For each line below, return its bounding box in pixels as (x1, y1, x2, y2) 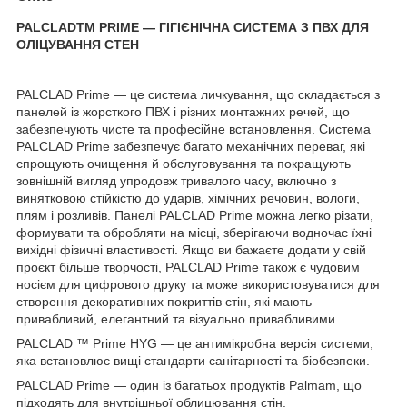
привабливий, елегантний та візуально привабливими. (16, 312, 339, 327)
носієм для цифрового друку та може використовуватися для (16, 277, 380, 293)
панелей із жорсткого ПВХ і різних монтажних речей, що (16, 104, 350, 120)
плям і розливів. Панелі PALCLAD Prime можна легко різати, (16, 208, 373, 223)
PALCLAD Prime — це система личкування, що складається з (16, 87, 380, 103)
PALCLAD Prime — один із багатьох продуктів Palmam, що (16, 378, 362, 393)
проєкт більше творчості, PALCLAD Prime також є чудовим (16, 260, 360, 275)
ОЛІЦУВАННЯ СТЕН (16, 36, 139, 52)
